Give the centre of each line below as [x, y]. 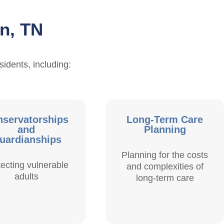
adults [26, 177]
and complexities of [165, 167]
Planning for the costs [165, 155]
